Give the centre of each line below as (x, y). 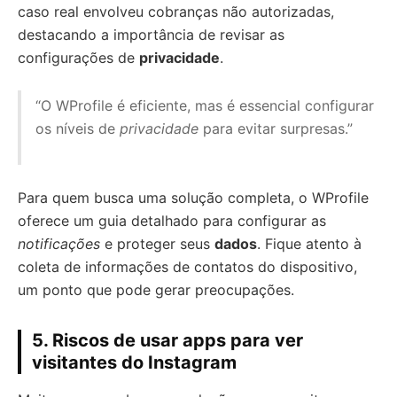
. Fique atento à (309, 244)
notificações (59, 244)
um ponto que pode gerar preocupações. (156, 290)
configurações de (78, 58)
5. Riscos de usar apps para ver (167, 340)
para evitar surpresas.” (276, 128)
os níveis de (78, 128)
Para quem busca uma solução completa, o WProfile (193, 198)
